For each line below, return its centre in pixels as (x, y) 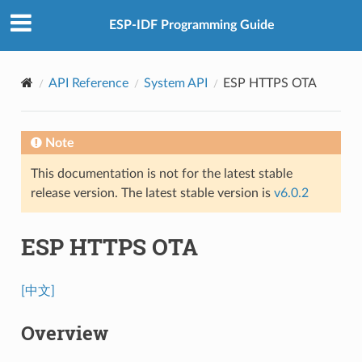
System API (175, 83)
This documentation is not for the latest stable (161, 173)
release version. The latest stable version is (152, 193)
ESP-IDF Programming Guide (192, 25)
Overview (64, 333)
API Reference (88, 83)
